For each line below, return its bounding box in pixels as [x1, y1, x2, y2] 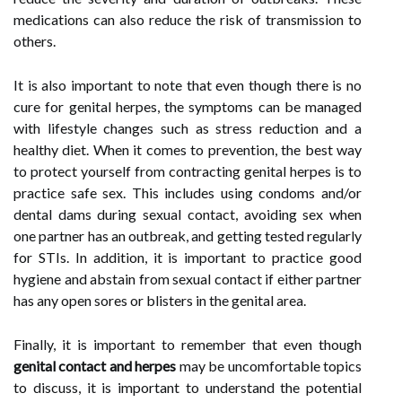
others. [13, 32, 56, 49]
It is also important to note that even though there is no [13, 76, 362, 93]
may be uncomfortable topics [176, 357, 363, 374]
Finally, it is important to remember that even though [13, 336, 362, 353]
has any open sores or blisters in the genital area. [13, 292, 306, 309]
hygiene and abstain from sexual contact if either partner [13, 270, 362, 287]
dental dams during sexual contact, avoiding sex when [13, 205, 362, 223]
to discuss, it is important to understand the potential [13, 379, 362, 396]
